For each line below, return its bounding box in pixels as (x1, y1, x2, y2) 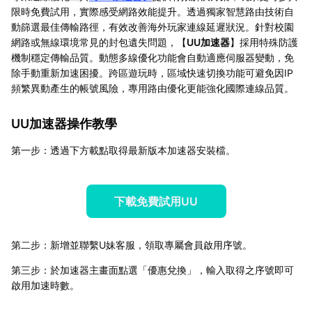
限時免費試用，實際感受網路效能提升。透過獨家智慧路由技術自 (11, 5, 294, 17)
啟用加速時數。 (11, 279, 79, 291)
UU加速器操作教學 (11, 116, 117, 131)
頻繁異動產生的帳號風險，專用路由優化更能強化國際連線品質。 (11, 81, 294, 94)
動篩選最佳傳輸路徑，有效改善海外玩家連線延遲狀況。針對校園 (11, 20, 294, 33)
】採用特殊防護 (230, 36, 298, 48)
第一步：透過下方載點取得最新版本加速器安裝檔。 (11, 143, 235, 156)
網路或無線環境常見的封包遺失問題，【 (11, 36, 187, 48)
